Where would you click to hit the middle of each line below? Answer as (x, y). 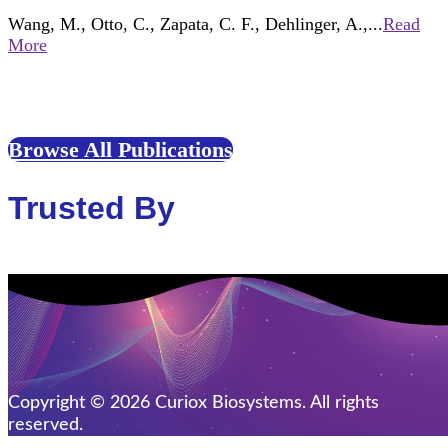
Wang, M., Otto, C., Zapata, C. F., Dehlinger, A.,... (195, 24)
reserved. (45, 425)
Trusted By (91, 207)
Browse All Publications (120, 150)
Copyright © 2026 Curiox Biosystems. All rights (193, 403)
